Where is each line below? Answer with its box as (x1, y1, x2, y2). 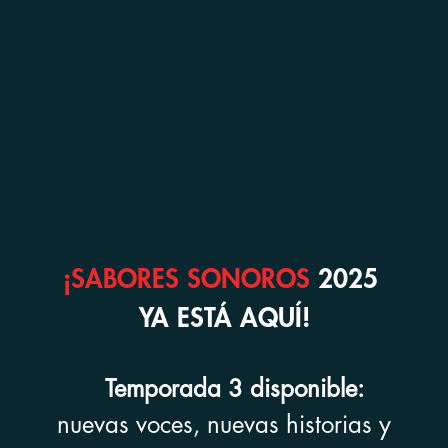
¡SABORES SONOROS (62, 267, 310, 294)
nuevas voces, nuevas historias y (57, 413, 391, 438)
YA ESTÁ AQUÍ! (138, 306, 310, 333)
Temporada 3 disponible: (84, 377, 364, 402)
